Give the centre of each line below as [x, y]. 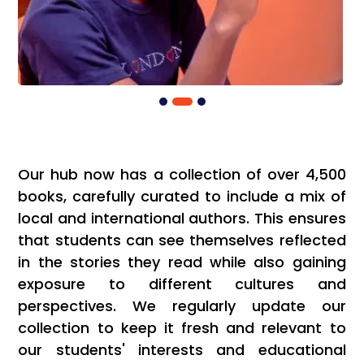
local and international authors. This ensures [182, 219]
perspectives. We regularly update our [182, 306]
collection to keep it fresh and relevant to [182, 328]
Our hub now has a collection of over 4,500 [182, 175]
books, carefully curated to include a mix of [182, 197]
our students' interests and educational [182, 350]
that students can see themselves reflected [182, 240]
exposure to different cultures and [182, 284]
